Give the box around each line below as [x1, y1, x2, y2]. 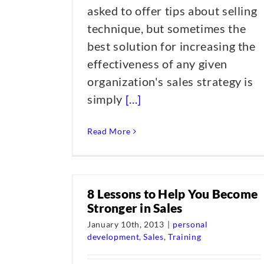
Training [168, 232, 202, 242]
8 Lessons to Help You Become [87, 186, 258, 201]
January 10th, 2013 [87, 219, 164, 229]
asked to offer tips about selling [87, 4, 258, 18]
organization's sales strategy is [87, 74, 253, 88]
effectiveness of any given [87, 57, 227, 71]
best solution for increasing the [87, 39, 256, 53]
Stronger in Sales [87, 200, 183, 215]
